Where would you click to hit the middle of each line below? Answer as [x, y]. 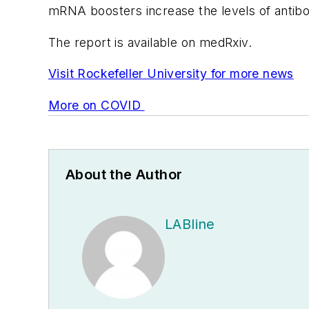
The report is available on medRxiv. [150, 42]
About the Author [124, 174]
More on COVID [97, 105]
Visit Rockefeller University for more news [171, 74]
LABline [190, 224]
